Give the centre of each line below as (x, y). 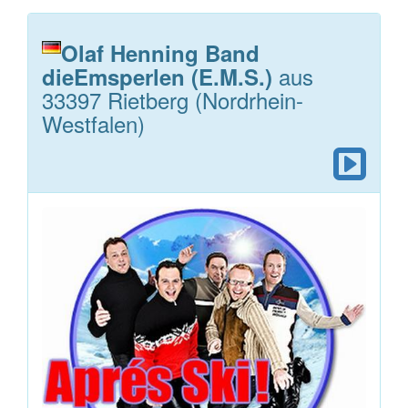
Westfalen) (93, 123)
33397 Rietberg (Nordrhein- (173, 99)
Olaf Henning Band (160, 52)
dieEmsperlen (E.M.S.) (157, 76)
